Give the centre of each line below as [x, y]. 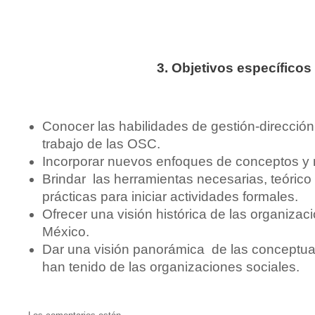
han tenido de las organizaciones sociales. [171, 267]
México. [66, 232]
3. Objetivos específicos [234, 68]
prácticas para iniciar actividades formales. [170, 197]
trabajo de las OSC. [101, 144]
